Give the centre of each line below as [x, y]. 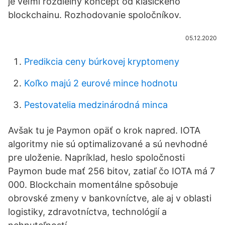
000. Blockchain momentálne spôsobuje [93, 185]
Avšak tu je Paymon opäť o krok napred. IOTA [104, 130]
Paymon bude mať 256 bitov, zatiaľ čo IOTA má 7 [111, 171]
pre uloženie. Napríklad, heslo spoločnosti [96, 157]
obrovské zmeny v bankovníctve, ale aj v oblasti [110, 198]
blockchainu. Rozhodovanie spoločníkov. [95, 15]
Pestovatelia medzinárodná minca [96, 105]
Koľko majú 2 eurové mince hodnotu [101, 83]
